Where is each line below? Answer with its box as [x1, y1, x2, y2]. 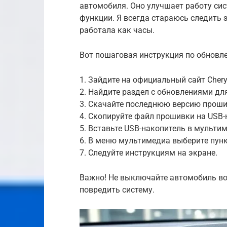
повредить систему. [80, 184, 155, 195]
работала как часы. [80, 25, 155, 35]
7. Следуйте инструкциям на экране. [80, 147, 217, 158]
